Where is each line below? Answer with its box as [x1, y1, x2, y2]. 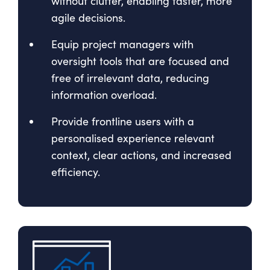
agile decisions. [51, 10, 125, 25]
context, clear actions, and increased [51, 147, 231, 162]
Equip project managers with [51, 36, 193, 51]
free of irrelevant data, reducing [51, 70, 209, 85]
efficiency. [51, 164, 100, 179]
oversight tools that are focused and [51, 53, 229, 68]
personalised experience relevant [51, 130, 215, 145]
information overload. [51, 87, 157, 102]
